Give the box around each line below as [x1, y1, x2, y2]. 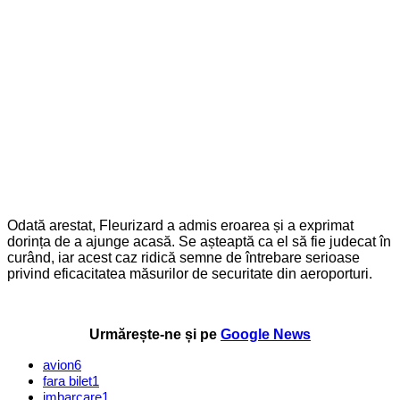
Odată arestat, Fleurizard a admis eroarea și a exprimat [7, 217, 354, 233]
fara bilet [43, 372, 92, 388]
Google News [221, 326, 311, 342]
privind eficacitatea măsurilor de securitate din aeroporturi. [7, 265, 372, 281]
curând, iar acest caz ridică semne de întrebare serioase [7, 249, 360, 265]
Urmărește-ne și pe [89, 326, 217, 342]
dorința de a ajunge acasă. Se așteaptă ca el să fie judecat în [7, 233, 391, 249]
